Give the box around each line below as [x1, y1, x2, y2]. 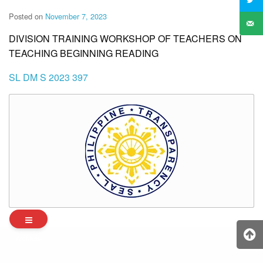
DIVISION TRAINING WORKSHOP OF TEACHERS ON [9, 32, 242, 46]
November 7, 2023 [45, 11, 107, 22]
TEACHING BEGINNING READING [9, 46, 159, 60]
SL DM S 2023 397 [9, 70, 88, 85]
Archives [16, 233, 41, 242]
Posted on [9, 11, 45, 22]
